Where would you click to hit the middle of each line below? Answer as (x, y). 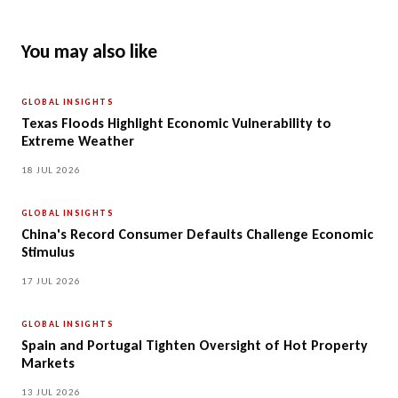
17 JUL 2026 (51, 281)
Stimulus (48, 251)
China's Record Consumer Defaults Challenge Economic (197, 234)
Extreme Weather (78, 140)
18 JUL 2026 (51, 170)
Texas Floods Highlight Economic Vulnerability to (176, 123)
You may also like (89, 51)
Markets (48, 362)
